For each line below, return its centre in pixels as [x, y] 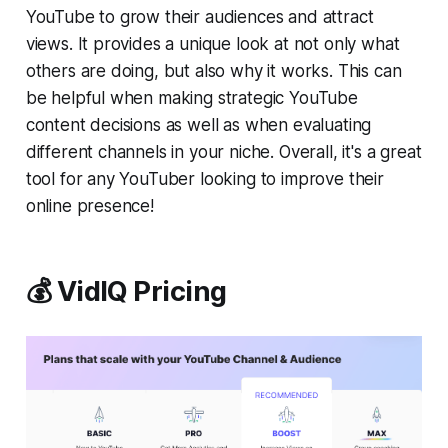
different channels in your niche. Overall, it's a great [223, 151]
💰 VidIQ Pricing [126, 291]
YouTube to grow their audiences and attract [199, 16]
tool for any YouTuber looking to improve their [204, 178]
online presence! [89, 205]
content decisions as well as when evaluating [198, 124]
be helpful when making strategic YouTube [191, 97]
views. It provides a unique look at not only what [212, 43]
